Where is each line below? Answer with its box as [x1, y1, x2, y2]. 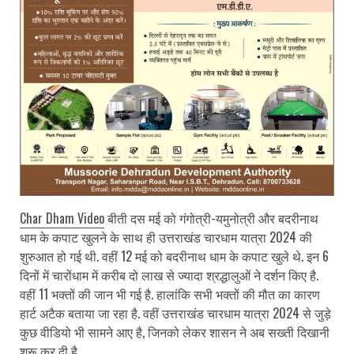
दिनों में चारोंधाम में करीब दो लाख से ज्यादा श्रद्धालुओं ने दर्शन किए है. [20, 265, 318, 284]
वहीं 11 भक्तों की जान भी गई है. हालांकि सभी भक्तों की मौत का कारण [20, 284, 320, 303]
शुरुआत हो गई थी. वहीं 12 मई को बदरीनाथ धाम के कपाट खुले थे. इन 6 [20, 246, 329, 265]
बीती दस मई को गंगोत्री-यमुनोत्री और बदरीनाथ [104, 208, 318, 228]
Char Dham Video [20, 208, 104, 228]
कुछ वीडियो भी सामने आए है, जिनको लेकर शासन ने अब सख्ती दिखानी [20, 322, 330, 341]
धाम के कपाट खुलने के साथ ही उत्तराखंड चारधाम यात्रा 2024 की [20, 227, 312, 247]
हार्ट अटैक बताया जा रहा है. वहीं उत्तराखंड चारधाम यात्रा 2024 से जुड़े [20, 303, 331, 322]
